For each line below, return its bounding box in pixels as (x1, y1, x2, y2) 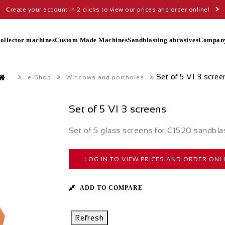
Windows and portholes (66, 74, 144, 81)
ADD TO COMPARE (79, 184, 143, 191)
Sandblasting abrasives (128, 36, 199, 44)
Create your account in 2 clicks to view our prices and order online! (6, 6, 210, 13)
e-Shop (27, 74, 51, 81)
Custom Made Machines (55, 36, 128, 44)
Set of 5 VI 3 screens (68, 103, 166, 115)
